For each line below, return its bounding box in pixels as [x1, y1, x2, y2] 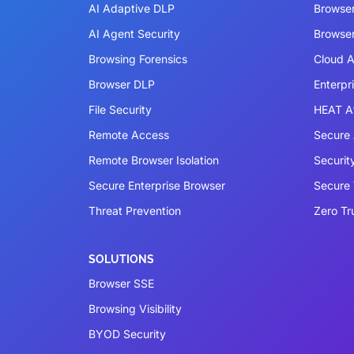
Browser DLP [88, 77, 155, 91]
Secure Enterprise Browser [88, 178, 225, 192]
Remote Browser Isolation [88, 153, 219, 167]
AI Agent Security [88, 26, 180, 40]
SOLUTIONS [88, 253, 154, 265]
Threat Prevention [88, 203, 181, 217]
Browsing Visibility [88, 301, 182, 315]
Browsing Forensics [88, 51, 187, 66]
